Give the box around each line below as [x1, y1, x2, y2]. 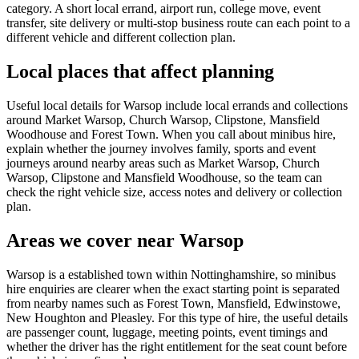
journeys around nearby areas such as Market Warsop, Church [6, 155, 320, 170]
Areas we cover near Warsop [6, 229, 244, 251]
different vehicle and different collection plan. [6, 30, 236, 44]
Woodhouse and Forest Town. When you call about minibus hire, [6, 127, 336, 141]
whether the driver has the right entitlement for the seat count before [6, 339, 347, 353]
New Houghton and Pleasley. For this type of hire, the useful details [6, 310, 348, 325]
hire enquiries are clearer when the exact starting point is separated [6, 281, 340, 296]
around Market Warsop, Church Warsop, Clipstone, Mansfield [6, 112, 320, 127]
